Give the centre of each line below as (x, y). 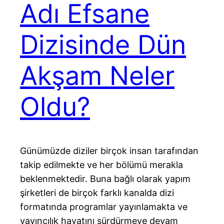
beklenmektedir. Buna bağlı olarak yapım (105, 179)
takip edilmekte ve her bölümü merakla (101, 165)
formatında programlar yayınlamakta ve (104, 207)
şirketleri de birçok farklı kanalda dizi (97, 193)
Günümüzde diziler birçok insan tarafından (109, 151)
